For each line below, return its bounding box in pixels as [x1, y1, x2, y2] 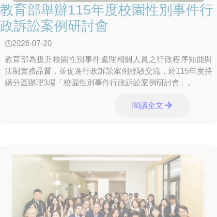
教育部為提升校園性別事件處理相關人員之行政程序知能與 [5, 55, 212, 64]
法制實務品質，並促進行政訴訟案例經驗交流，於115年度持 [5, 67, 212, 76]
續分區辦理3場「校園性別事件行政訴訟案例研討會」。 [5, 78, 195, 87]
